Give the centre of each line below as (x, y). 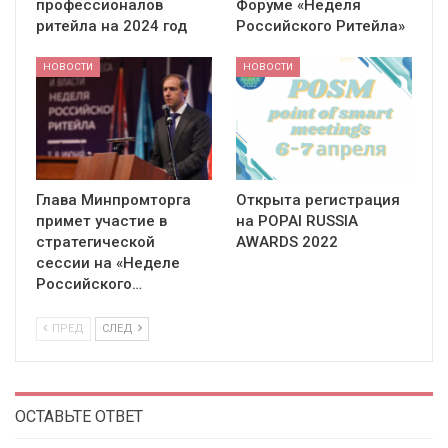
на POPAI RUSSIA (297, 221)
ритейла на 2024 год (111, 26)
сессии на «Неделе (108, 263)
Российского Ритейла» (320, 26)
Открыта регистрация (318, 200)
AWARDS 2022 (287, 242)
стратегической (95, 242)
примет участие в (101, 221)
